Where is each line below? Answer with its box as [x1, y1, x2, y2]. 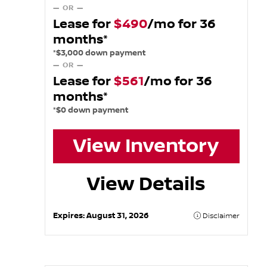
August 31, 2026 [86, 210, 148, 221]
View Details [86, 172, 206, 195]
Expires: [52, 210, 86, 221]
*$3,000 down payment [52, 48, 145, 58]
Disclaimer [201, 211, 240, 221]
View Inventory [73, 135, 219, 158]
